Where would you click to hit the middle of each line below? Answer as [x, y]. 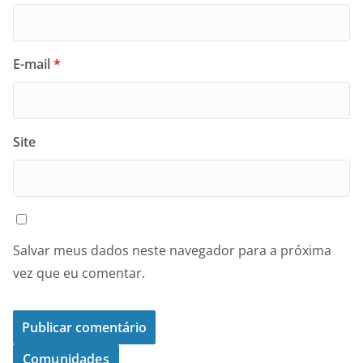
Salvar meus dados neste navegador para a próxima [172, 251]
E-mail [33, 64]
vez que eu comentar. [79, 273]
